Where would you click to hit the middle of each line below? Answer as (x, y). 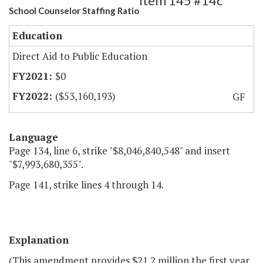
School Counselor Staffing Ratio (74, 11)
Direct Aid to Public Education (80, 56)
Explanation (39, 240)
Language (33, 137)
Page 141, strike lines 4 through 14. (86, 185)
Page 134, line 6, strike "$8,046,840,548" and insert (119, 151)
